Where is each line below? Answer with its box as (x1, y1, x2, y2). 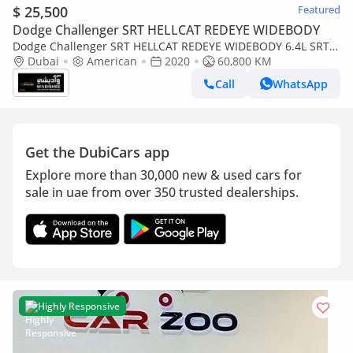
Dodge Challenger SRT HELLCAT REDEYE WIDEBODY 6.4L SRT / (13, 39, 336, 54)
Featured (298, 2, 340, 17)
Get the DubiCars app (25, 143, 169, 162)
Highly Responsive (38, 299, 120, 313)
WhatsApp (273, 76, 328, 91)
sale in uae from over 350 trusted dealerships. (25, 184, 299, 201)
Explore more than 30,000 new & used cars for (25, 166, 302, 184)
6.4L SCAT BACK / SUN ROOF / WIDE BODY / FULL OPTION (13, 54, 311, 69)
